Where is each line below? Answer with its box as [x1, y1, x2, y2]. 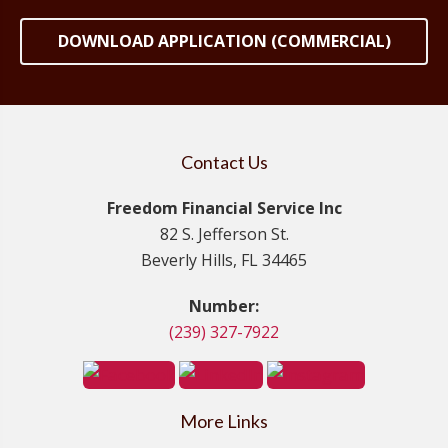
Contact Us [180, 150, 268, 173]
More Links [180, 410, 268, 433]
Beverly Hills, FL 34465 [141, 248, 307, 271]
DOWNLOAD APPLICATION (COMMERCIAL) [57, 29, 391, 52]
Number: [189, 294, 259, 317]
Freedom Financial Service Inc [106, 196, 342, 219]
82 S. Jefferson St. [159, 222, 289, 245]
